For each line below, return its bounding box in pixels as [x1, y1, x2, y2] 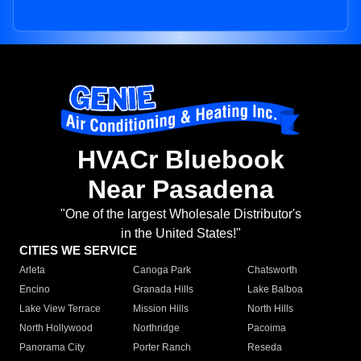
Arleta [19, 264, 45, 276]
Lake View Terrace [19, 303, 101, 315]
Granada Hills [133, 284, 194, 296]
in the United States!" [120, 226, 241, 241]
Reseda [247, 342, 282, 354]
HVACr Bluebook [77, 145, 284, 175]
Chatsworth [247, 264, 297, 276]
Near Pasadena [87, 175, 274, 205]
